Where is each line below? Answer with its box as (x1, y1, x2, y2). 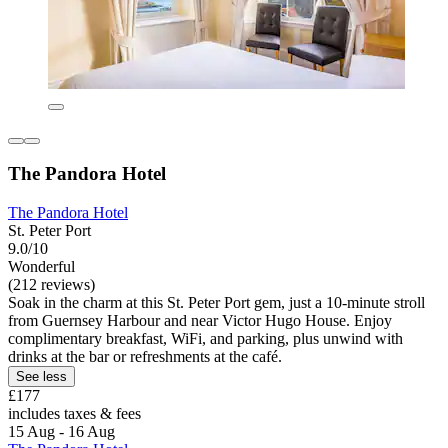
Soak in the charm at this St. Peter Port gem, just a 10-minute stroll (8, 293, 425, 311)
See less (16, 368, 67, 384)
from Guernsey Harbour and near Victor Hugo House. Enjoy (8, 311, 392, 329)
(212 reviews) (8, 275, 95, 293)
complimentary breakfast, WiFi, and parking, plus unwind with (8, 329, 403, 347)
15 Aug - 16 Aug (8, 422, 115, 440)
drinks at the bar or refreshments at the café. (8, 347, 282, 365)
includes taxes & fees (8, 404, 141, 422)
